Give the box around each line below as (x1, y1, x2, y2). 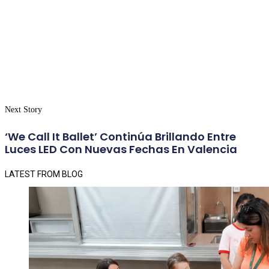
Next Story (5, 104, 42, 114)
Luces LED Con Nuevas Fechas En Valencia (5, 141, 237, 157)
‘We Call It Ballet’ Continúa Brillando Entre (5, 128, 236, 144)
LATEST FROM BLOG (5, 169, 83, 179)
